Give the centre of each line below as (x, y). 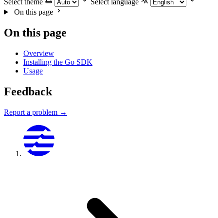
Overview (39, 53)
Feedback (28, 91)
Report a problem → (36, 112)
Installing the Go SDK (58, 62)
